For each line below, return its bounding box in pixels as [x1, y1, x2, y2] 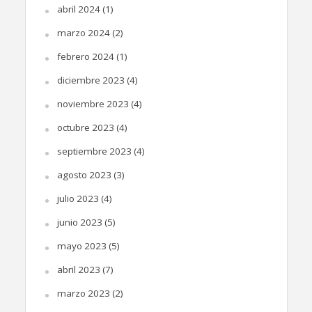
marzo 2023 [56, 286, 110, 299]
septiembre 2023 [56, 144, 132, 157]
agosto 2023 [56, 168, 111, 181]
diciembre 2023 [56, 73, 125, 86]
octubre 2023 [56, 120, 114, 134]
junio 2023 [56, 215, 102, 228]
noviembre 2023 [56, 97, 129, 110]
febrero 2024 [56, 49, 114, 63]
